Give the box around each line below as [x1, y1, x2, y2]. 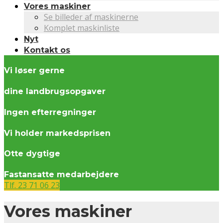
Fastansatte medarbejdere [4, 170, 119, 180]
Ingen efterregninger [4, 107, 96, 117]
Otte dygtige [4, 149, 60, 159]
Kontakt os [24, 45, 70, 55]
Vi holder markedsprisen [4, 128, 111, 138]
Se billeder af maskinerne [44, 11, 138, 22]
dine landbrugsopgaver [4, 87, 106, 97]
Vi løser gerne [4, 66, 65, 76]
